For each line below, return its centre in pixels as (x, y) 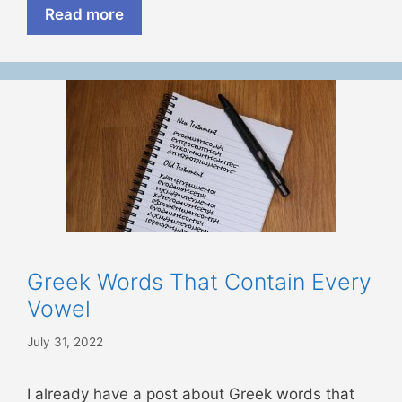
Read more (84, 15)
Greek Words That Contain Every (199, 282)
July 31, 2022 (65, 341)
